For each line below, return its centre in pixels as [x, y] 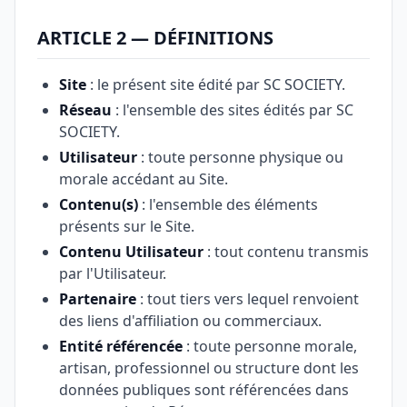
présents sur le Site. [127, 226]
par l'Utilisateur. [113, 273]
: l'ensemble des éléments [228, 204]
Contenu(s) [99, 204]
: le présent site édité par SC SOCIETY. [216, 84]
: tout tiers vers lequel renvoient [248, 299]
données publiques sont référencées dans [204, 390]
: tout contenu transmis [286, 252]
